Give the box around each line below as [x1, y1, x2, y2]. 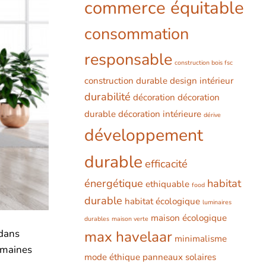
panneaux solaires [142, 251, 216, 263]
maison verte [112, 214, 148, 223]
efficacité [145, 156, 188, 171]
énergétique [84, 176, 143, 191]
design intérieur [170, 74, 233, 87]
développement [84, 123, 203, 147]
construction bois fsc [175, 58, 233, 67]
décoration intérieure [118, 107, 201, 120]
